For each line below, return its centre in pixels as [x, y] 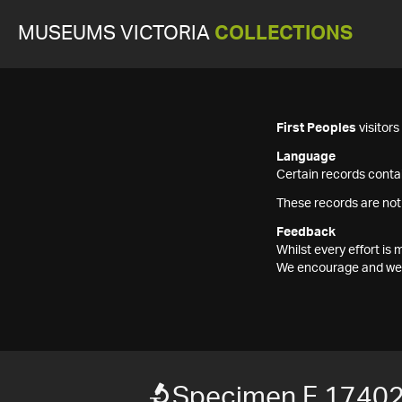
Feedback [306, 232]
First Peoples [316, 128]
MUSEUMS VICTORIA [116, 34]
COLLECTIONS [284, 34]
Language [306, 157]
